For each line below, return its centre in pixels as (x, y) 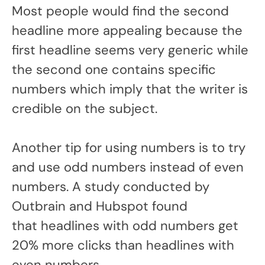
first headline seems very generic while (130, 50)
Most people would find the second (120, 11)
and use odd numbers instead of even (128, 167)
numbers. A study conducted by (111, 187)
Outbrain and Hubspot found (100, 206)
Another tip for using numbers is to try (129, 148)
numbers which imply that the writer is (130, 89)
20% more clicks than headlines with (123, 245)
